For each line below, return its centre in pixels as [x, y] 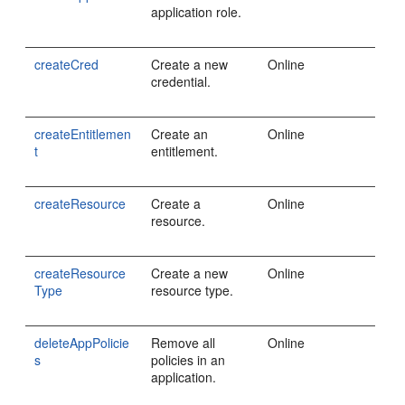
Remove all [184, 343]
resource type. [193, 290]
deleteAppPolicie [82, 343]
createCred [67, 64]
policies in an [188, 360]
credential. [181, 81]
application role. [197, 12]
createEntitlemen [83, 134]
